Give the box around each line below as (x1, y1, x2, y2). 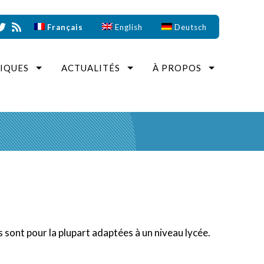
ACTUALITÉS (61, 62, 120, 73)
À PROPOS (153, 62, 202, 73)
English (115, 22, 143, 32)
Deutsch (174, 22, 207, 32)
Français (47, 22, 84, 32)
